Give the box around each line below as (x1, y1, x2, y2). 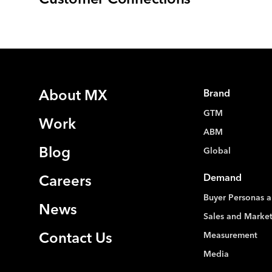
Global (203, 147, 231, 156)
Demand (203, 174, 242, 184)
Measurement (203, 231, 257, 240)
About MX (39, 89, 107, 104)
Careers (39, 175, 92, 190)
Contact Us (39, 232, 112, 247)
